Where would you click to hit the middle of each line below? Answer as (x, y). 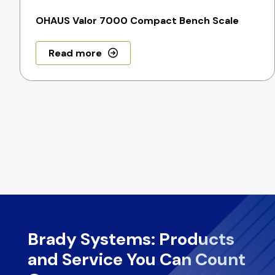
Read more (76, 53)
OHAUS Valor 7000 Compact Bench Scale (137, 20)
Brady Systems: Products (131, 239)
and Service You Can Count (137, 259)
